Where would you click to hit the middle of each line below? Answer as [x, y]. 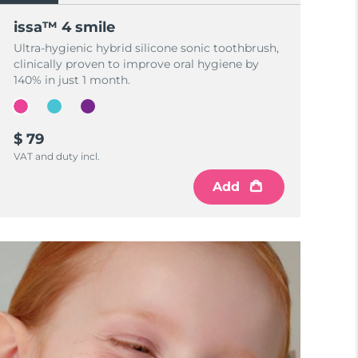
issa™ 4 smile [65, 27]
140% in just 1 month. [72, 80]
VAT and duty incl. [57, 156]
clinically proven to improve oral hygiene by [137, 64]
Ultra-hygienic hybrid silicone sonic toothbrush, [147, 48]
